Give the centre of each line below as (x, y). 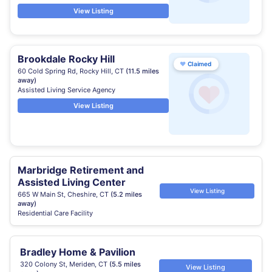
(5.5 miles (125, 264)
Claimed (199, 64)
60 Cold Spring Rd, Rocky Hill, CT (72, 71)
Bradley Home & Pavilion (78, 252)
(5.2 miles (126, 194)
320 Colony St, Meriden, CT (65, 264)
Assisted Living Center (72, 182)
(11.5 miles (142, 71)
